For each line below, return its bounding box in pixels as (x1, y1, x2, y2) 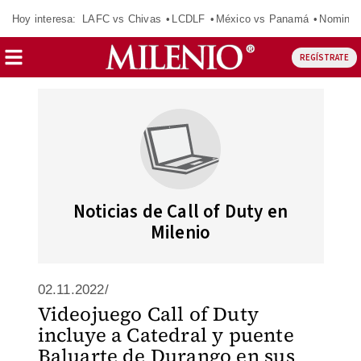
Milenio (150, 219, 211, 246)
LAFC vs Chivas (82, 12, 161, 25)
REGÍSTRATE (299, 51, 349, 64)
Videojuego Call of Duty (37, 301, 259, 327)
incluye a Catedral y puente (37, 322, 294, 348)
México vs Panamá (215, 12, 309, 25)
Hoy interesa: (12, 12, 77, 25)
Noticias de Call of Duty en (73, 198, 288, 225)
